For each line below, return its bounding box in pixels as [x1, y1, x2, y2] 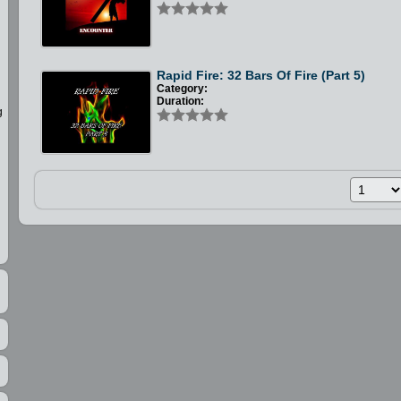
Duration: [157, 94, 205, 107]
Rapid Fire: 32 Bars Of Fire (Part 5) [157, 67, 366, 82]
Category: [157, 81, 209, 95]
